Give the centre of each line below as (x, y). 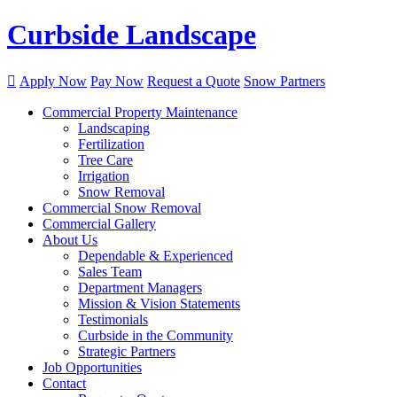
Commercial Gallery (99, 223)
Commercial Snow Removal (122, 207)
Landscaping (114, 128)
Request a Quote (194, 81)
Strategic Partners (127, 351)
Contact (64, 383)
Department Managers (140, 287)
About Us (70, 239)
